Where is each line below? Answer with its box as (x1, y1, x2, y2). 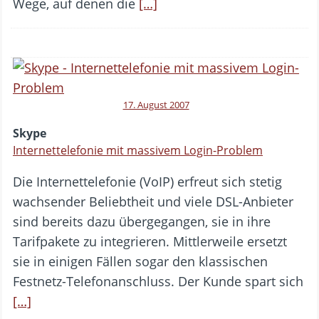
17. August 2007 (122, 98, 189, 112)
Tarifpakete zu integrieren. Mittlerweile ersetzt (13, 233, 287, 251)
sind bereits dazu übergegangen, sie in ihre (13, 213, 271, 231)
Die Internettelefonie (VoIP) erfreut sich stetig (13, 173, 282, 191)
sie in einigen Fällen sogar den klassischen (13, 253, 268, 271)
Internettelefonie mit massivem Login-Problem (13, 142, 263, 159)
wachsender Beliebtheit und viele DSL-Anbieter (13, 193, 293, 211)
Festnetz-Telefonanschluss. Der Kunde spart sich (13, 273, 303, 291)
